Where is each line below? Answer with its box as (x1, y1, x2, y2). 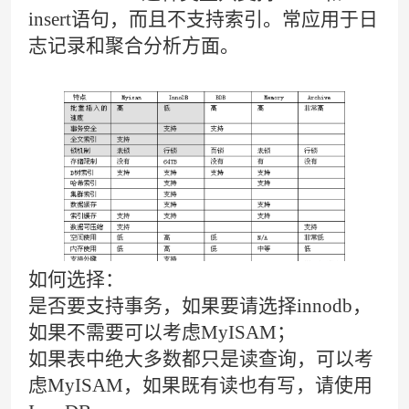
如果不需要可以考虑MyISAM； (28, 320, 297, 343)
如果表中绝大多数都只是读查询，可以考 (28, 347, 374, 370)
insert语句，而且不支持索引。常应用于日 (28, 7, 379, 30)
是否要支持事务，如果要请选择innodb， (28, 294, 372, 317)
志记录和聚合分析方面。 (28, 34, 240, 57)
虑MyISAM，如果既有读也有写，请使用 (28, 373, 373, 396)
